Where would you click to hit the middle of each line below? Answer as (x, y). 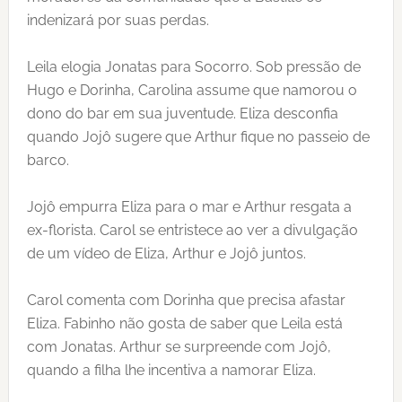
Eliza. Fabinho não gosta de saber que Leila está (184, 323)
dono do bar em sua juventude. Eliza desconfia (182, 114)
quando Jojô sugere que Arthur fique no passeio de (198, 137)
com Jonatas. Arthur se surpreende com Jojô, (179, 347)
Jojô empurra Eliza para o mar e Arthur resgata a (189, 207)
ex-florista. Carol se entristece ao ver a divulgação (192, 230)
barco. (48, 160)
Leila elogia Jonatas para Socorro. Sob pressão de (193, 67)
